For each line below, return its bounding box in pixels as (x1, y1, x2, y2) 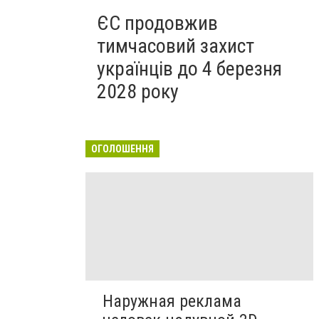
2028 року (97, 80, 179, 103)
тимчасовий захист (97, 34, 254, 58)
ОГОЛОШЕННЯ (91, 143, 154, 155)
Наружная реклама (103, 291, 241, 312)
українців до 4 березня (97, 57, 282, 80)
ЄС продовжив (97, 11, 218, 35)
